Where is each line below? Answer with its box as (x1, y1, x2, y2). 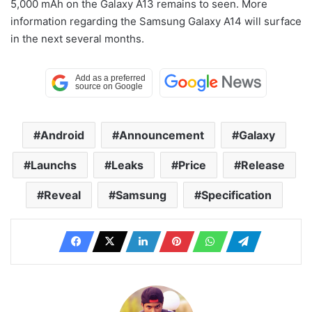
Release (241, 157, 285, 172)
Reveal (44, 187, 81, 202)
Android (40, 127, 84, 142)
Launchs (31, 157, 77, 172)
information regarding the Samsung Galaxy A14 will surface (10, 14, 302, 28)
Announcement (119, 127, 204, 142)
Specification (201, 187, 272, 202)
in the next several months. (10, 31, 144, 45)
